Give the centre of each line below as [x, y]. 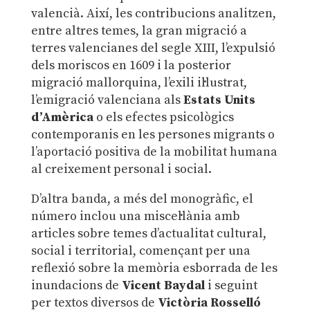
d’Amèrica [62, 117]
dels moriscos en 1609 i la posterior [131, 65]
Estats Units [219, 100]
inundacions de [76, 285]
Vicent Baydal [163, 285]
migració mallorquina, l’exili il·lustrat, [139, 82]
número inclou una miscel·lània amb [135, 216]
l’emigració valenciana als [107, 100]
